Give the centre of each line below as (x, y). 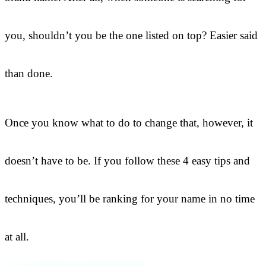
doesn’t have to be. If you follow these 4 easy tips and (127, 161)
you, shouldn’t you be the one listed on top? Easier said (131, 35)
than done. (29, 73)
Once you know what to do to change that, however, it (129, 123)
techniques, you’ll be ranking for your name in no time (130, 199)
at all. (17, 237)
